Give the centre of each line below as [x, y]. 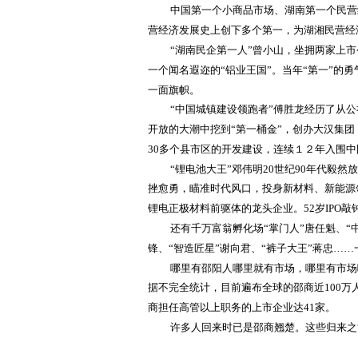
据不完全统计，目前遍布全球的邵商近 [236, 288]
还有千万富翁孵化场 [217, 228]
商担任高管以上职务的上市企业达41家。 [242, 307]
